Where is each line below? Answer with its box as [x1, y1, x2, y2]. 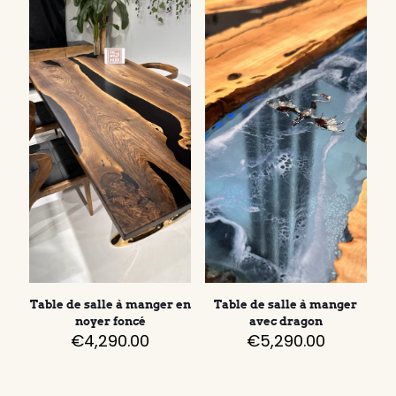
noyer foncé [74, 315, 146, 329]
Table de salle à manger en [29, 298, 191, 312]
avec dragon [248, 315, 323, 329]
